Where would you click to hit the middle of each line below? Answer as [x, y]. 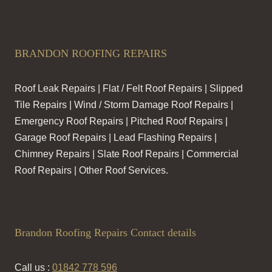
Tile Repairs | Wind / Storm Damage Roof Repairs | [124, 105]
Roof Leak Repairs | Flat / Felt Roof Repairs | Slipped [129, 89]
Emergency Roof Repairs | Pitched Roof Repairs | [121, 121]
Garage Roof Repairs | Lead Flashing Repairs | [116, 138]
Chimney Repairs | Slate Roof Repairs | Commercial [127, 154]
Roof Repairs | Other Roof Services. [91, 171]
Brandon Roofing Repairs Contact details [105, 233]
